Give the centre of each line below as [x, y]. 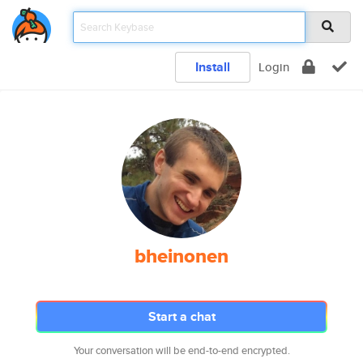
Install [213, 67]
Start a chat [181, 316]
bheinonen [181, 256]
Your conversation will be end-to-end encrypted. [181, 350]
